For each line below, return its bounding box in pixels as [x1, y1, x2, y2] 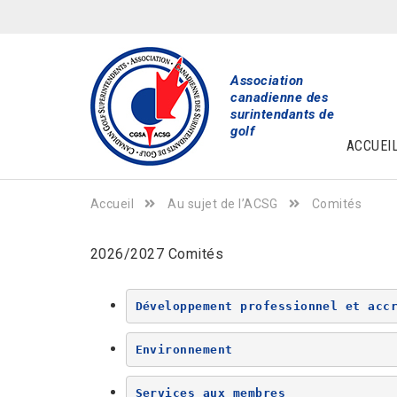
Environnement [135, 342, 233, 356]
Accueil [90, 197, 135, 211]
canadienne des [230, 90, 329, 105]
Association [230, 73, 304, 89]
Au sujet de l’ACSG [167, 197, 278, 211]
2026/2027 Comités [90, 245, 224, 262]
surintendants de [230, 106, 335, 122]
